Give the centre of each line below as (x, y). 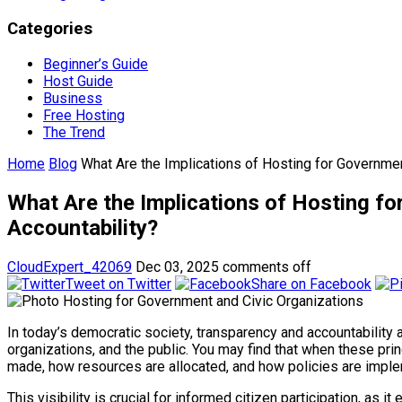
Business (73, 98)
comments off (267, 267)
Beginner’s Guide (96, 64)
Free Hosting (84, 115)
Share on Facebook (311, 284)
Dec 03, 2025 (177, 267)
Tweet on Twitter (118, 284)
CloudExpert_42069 (70, 267)
